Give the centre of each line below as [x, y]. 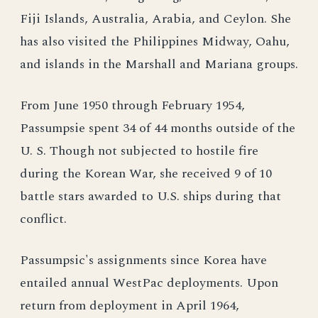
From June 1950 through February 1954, [132, 105]
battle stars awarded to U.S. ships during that [150, 196]
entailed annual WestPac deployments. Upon [149, 283]
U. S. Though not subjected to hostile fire [139, 151]
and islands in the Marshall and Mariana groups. [159, 64]
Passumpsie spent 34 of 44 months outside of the [158, 128]
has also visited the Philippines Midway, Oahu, [155, 42]
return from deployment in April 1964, [130, 306]
